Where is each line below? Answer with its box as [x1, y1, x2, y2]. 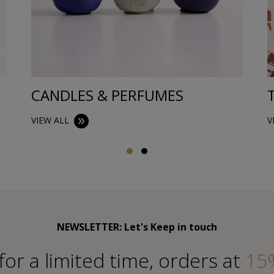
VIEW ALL [31, 114, 70, 127]
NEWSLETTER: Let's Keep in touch [57, 220, 217, 234]
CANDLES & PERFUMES [31, 85, 184, 106]
